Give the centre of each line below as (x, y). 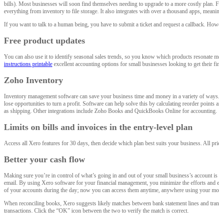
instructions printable (28, 64)
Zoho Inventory (33, 80)
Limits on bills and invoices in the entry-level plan (98, 127)
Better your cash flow (44, 159)
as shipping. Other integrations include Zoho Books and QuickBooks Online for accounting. (110, 111)
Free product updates (44, 40)
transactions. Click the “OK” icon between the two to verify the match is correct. (96, 210)
